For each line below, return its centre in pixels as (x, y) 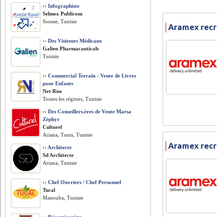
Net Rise (53, 91)
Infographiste (63, 6)
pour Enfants (58, 83)
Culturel (53, 127)
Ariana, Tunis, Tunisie (68, 135)
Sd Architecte (58, 155)
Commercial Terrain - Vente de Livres (92, 76)
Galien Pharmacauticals (71, 48)
